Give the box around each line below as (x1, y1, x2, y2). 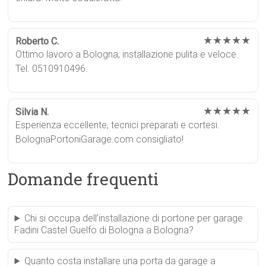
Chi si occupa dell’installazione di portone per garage (24, 213, 243, 224)
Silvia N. (15, 106, 49, 118)
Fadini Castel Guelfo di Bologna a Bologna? (14, 224, 194, 236)
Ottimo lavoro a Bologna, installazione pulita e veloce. (15, 49, 239, 60)
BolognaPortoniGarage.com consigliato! (15, 134, 184, 145)
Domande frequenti (8, 168, 159, 190)
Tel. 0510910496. (15, 63, 88, 74)
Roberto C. (15, 36, 59, 47)
